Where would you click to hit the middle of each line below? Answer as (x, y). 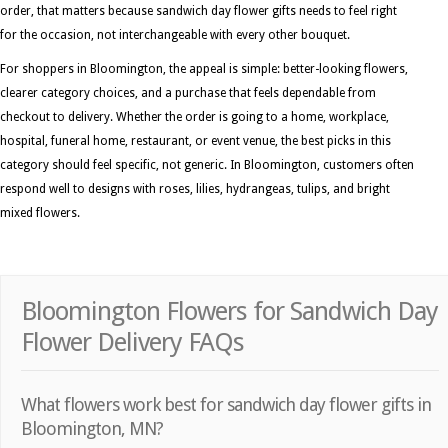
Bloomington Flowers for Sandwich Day (229, 311)
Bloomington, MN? (92, 428)
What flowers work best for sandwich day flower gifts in (226, 404)
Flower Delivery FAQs (132, 342)
